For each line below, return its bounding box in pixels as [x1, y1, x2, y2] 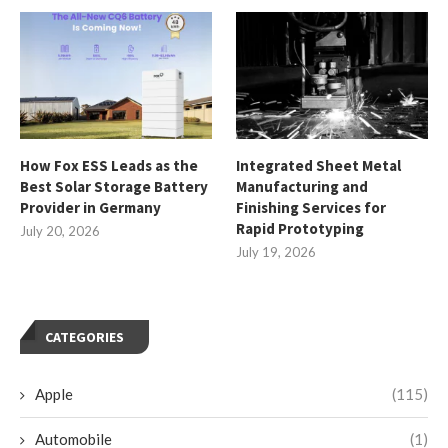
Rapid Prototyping [236, 219, 365, 239]
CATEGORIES [45, 328, 124, 347]
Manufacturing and [236, 177, 369, 197]
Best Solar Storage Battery [20, 177, 208, 197]
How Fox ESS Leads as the [20, 156, 198, 176]
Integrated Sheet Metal [236, 156, 402, 176]
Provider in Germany [20, 198, 161, 218]
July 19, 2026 [236, 244, 317, 261]
